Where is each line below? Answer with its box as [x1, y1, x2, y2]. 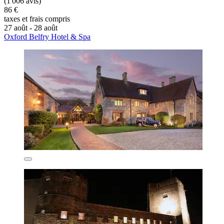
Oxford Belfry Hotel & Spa [4, 32, 90, 41]
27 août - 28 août [4, 23, 57, 32]
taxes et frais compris [4, 14, 70, 23]
